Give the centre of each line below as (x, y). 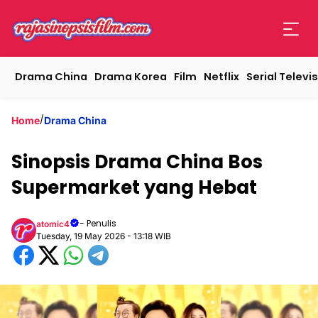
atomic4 (53, 224)
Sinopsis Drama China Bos (137, 162)
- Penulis (98, 223)
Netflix (221, 77)
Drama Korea (131, 77)
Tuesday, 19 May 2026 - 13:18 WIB (104, 236)
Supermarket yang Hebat (134, 187)
